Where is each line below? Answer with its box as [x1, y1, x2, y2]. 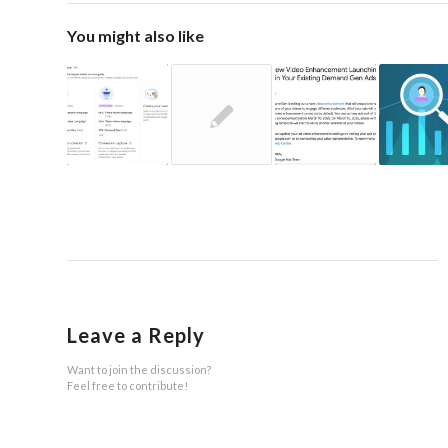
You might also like [67, 26, 204, 46]
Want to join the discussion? [67, 363, 211, 377]
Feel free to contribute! [67, 379, 188, 393]
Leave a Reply [67, 323, 205, 348]
